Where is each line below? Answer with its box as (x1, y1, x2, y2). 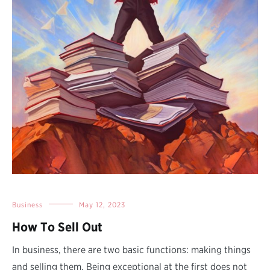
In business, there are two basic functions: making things (12, 243, 251, 256)
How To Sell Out (12, 219, 102, 234)
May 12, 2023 (79, 199, 125, 209)
